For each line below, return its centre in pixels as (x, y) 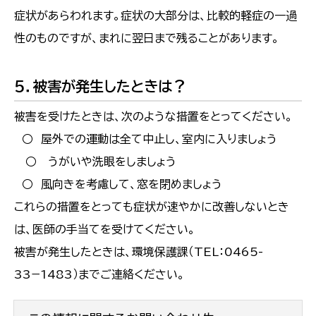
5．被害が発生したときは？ (100, 86)
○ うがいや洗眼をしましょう (95, 161)
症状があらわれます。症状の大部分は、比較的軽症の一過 (156, 15)
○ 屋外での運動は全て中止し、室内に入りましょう (146, 139)
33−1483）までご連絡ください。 (99, 274)
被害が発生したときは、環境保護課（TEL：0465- (139, 251)
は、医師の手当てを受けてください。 (105, 229)
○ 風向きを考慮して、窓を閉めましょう (118, 184)
